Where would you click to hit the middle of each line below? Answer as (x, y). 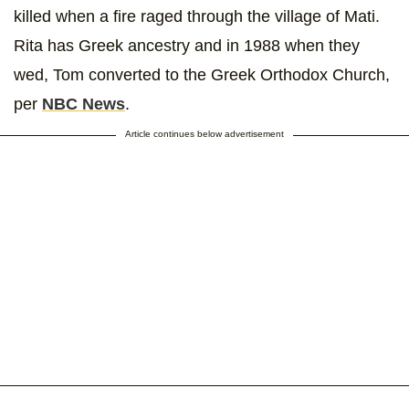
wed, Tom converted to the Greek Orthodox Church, (202, 75)
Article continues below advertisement (204, 134)
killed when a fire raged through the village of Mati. (197, 17)
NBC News (84, 105)
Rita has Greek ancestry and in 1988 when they (187, 46)
